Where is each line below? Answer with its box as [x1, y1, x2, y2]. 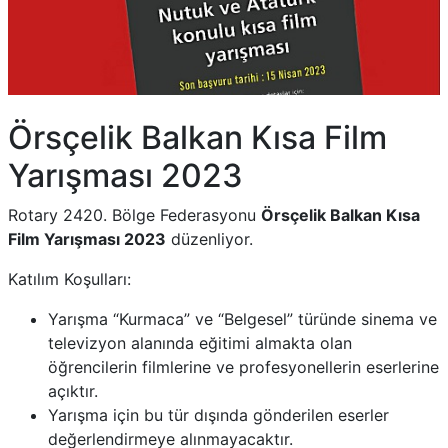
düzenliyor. [166, 229, 253, 249]
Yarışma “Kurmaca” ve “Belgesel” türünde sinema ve [48, 309, 437, 329]
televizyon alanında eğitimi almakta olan [48, 333, 352, 353]
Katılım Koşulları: [8, 269, 131, 289]
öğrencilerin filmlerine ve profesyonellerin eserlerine [48, 357, 439, 377]
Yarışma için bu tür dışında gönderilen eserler [48, 405, 389, 425]
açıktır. [48, 381, 98, 401]
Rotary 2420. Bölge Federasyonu [8, 205, 261, 225]
